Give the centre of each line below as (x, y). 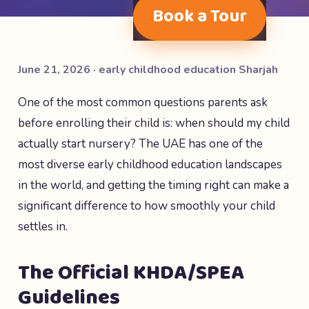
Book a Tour (200, 17)
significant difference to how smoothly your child (147, 206)
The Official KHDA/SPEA (131, 273)
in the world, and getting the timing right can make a (153, 185)
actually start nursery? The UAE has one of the (140, 144)
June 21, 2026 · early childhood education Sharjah (148, 70)
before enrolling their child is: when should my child (154, 123)
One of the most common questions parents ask (143, 102)
